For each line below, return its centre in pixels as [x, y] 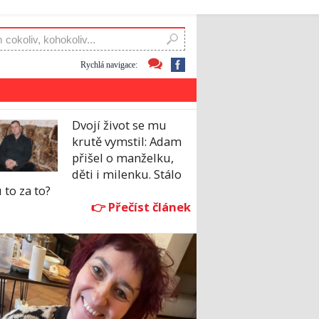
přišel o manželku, [123, 158]
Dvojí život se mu [119, 125]
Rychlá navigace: [109, 64]
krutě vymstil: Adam [127, 142]
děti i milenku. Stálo [127, 174]
